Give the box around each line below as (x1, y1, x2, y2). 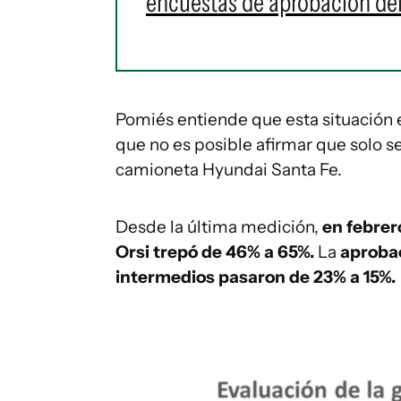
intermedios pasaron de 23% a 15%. (115, 266, 396, 287)
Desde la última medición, (115, 216, 319, 237)
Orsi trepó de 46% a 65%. (115, 241, 314, 262)
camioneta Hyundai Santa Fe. (115, 158, 342, 180)
